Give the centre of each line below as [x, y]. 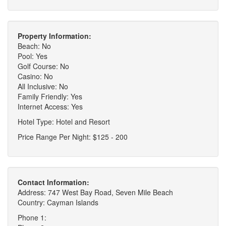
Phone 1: [32, 218]
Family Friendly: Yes [50, 97]
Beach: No [34, 46]
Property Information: [54, 36]
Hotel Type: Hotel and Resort [64, 122]
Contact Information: [53, 182]
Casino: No [35, 76]
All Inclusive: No [43, 87]
